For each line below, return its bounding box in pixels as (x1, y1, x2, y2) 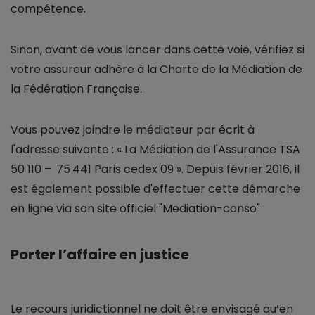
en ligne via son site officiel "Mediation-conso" (11, 200, 260, 217)
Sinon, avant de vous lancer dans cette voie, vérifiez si (11, 41, 304, 58)
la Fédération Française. (11, 81, 142, 98)
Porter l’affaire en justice (11, 245, 189, 265)
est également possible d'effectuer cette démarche (11, 181, 300, 198)
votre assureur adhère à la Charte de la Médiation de (11, 61, 302, 78)
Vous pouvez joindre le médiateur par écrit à (11, 122, 255, 139)
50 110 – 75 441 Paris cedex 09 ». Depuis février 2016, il (11, 161, 300, 178)
